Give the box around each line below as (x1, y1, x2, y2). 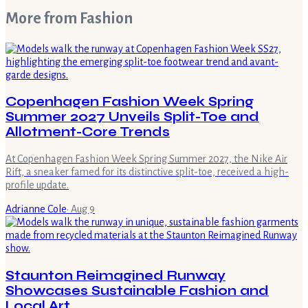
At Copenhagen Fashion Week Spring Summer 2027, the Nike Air (5, 153, 287, 164)
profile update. (5, 179, 69, 190)
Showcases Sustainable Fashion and (5, 283, 269, 298)
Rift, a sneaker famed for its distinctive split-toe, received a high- (5, 166, 289, 177)
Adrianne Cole (5, 203, 67, 214)
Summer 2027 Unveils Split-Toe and (5, 109, 259, 125)
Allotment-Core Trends (5, 124, 170, 140)
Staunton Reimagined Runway (5, 267, 225, 283)
